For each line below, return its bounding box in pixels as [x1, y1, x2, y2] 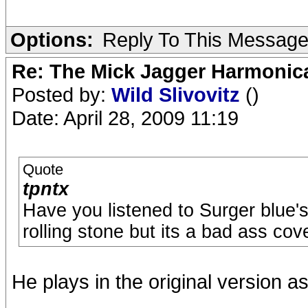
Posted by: [12, 83, 111, 106]
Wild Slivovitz [111, 83, 245, 106]
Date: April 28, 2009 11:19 [12, 107, 239, 129]
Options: [10, 28, 93, 51]
